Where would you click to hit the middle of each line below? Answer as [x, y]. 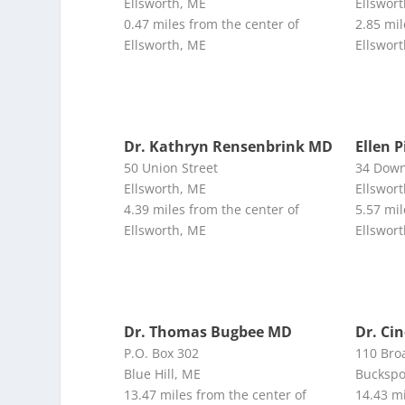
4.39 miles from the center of [212, 209]
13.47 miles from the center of [216, 394]
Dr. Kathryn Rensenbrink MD [229, 146]
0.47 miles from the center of [212, 24]
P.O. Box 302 [162, 353]
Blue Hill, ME [163, 373]
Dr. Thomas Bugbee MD [208, 331]
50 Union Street [171, 167]
